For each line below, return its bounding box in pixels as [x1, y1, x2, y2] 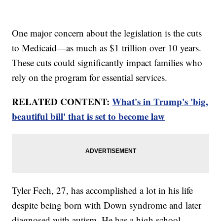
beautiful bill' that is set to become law [12, 110, 165, 123]
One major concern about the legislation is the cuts [12, 27, 202, 39]
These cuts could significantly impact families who [12, 56, 203, 69]
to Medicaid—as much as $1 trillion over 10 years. [12, 41, 202, 54]
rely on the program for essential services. [12, 71, 168, 84]
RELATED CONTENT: [12, 95, 112, 109]
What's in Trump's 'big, [112, 95, 209, 109]
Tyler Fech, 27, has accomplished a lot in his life [12, 184, 193, 197]
